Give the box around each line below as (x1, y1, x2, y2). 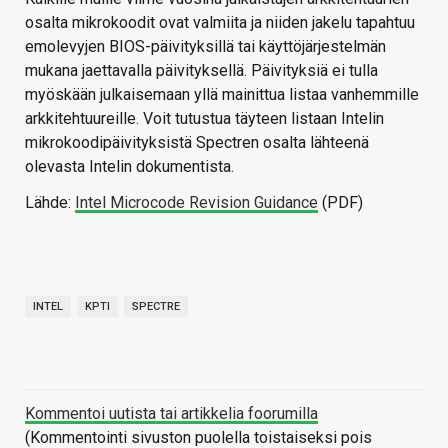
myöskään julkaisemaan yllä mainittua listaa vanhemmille (25, 85, 419, 105)
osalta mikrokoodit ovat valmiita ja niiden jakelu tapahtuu (25, 13, 415, 33)
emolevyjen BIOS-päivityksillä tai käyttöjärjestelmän (25, 37, 386, 57)
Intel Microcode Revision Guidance (75, 193, 318, 213)
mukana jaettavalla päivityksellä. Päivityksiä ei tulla (25, 61, 378, 81)
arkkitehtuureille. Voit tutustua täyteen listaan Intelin (25, 109, 384, 129)
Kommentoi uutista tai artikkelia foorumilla (25, 404, 318, 424)
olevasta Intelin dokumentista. (25, 157, 234, 177)
